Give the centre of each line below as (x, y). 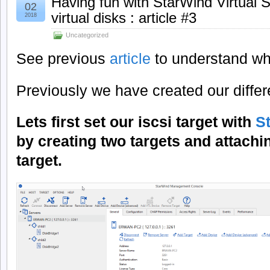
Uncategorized (87, 35)
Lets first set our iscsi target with (136, 122)
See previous (63, 58)
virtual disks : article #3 (124, 17)
